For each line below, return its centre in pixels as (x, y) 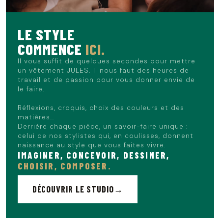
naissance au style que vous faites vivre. (92, 145)
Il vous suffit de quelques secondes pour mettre (107, 61)
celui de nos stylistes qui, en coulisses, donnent (106, 136)
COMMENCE (52, 49)
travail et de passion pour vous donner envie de (106, 80)
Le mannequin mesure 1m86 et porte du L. (80, 37)
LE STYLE (46, 34)
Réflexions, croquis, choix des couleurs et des (101, 108)
